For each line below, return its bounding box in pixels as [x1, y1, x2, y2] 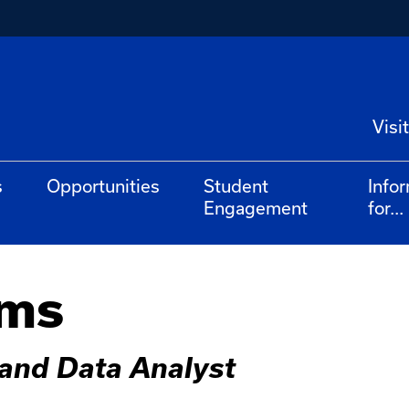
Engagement [204, 198, 308, 218]
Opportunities [47, 176, 160, 196]
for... [368, 198, 404, 218]
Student [204, 176, 268, 196]
